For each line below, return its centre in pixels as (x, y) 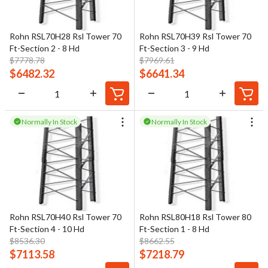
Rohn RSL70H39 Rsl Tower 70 (195, 36)
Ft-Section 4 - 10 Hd (47, 229)
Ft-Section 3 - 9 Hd (174, 48)
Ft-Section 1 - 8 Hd (174, 229)
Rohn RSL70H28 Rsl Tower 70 (66, 36)
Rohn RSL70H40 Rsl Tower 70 (66, 217)
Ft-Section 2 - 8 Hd (45, 48)
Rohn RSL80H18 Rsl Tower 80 (195, 217)
